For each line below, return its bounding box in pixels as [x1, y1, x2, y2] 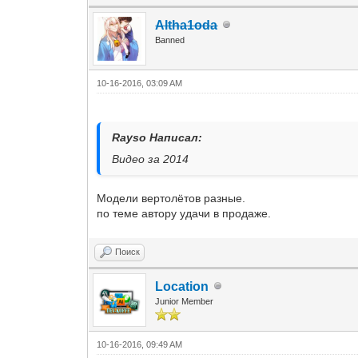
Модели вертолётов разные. [97, 191, 246, 205]
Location [155, 279, 209, 293]
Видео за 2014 [112, 152, 189, 165]
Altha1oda [155, 18, 218, 32]
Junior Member [155, 296, 214, 306]
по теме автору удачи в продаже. [97, 206, 272, 220]
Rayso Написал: [112, 130, 203, 144]
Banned [155, 34, 185, 45]
